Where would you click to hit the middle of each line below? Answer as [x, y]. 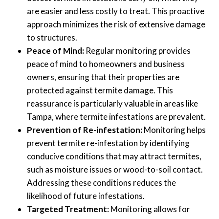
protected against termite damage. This [100, 90]
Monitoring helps [174, 130]
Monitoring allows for [150, 209]
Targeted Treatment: [68, 209]
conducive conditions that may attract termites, [114, 156]
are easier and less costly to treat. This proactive [116, 11]
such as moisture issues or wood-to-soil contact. [115, 169]
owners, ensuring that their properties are [103, 77]
